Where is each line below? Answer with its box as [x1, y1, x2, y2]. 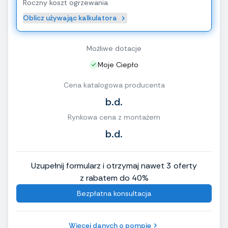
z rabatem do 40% [79, 173, 149, 184]
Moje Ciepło [98, 60, 138, 70]
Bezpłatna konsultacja [77, 189, 151, 198]
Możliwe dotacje [87, 44, 141, 53]
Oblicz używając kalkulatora [23, 13, 117, 23]
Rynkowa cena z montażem [68, 112, 160, 122]
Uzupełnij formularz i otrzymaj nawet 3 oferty [31, 160, 197, 172]
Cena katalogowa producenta [63, 80, 165, 90]
